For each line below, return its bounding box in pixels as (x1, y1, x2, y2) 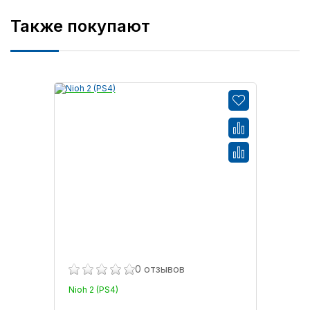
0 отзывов (134, 262, 185, 275)
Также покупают (10, 15, 150, 36)
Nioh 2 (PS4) (68, 284, 118, 295)
